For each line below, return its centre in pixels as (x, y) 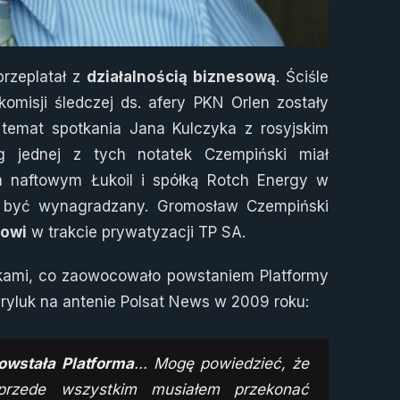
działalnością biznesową (181, 76)
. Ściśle (302, 76)
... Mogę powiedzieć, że (221, 363)
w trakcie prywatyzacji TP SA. (136, 232)
